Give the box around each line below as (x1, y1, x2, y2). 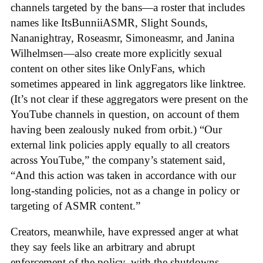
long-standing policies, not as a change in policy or (11, 184, 240, 197)
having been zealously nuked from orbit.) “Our (11, 123, 222, 136)
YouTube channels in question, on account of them (11, 107, 240, 120)
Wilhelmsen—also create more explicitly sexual (11, 46, 222, 59)
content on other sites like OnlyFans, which (11, 62, 205, 75)
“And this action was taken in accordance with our (11, 168, 236, 181)
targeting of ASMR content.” (11, 199, 140, 212)
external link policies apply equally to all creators (11, 138, 230, 151)
